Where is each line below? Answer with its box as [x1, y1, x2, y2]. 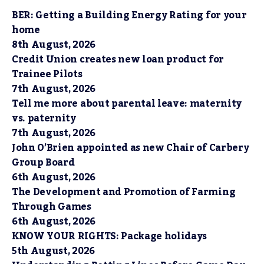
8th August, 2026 [12, 35, 95, 54]
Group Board [12, 153, 75, 172]
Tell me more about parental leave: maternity [12, 94, 242, 113]
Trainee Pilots [12, 65, 82, 84]
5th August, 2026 [12, 242, 95, 260]
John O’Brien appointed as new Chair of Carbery [12, 138, 249, 157]
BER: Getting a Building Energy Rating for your [12, 6, 247, 25]
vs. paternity [12, 109, 76, 128]
